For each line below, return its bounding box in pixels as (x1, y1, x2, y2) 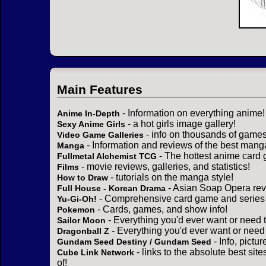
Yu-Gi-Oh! (57, 194, 97, 204)
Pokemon (57, 205, 95, 215)
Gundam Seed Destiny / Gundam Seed (57, 237, 211, 247)
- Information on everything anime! (120, 108, 265, 119)
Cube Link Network (57, 248, 134, 258)
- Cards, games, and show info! (95, 204, 227, 215)
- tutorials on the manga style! (108, 172, 233, 183)
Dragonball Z (57, 226, 109, 236)
